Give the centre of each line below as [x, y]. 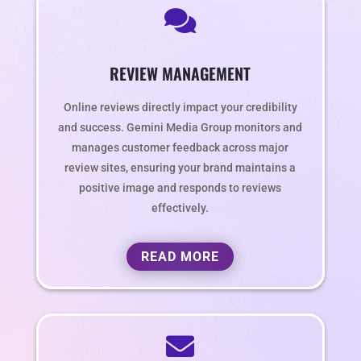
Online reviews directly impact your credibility [180, 108]
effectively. [180, 209]
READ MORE [180, 257]
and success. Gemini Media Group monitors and [180, 128]
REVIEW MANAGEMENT [180, 74]
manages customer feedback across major [180, 148]
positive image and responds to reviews [180, 189]
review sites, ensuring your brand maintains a [180, 168]
